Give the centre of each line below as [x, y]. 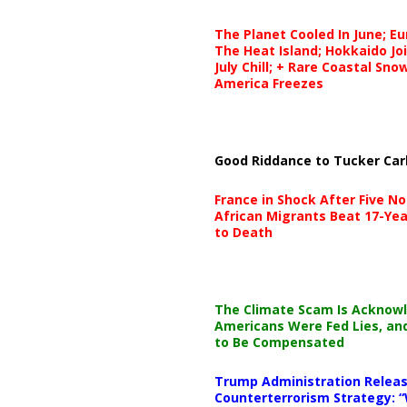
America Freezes [268, 83]
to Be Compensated [279, 342]
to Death [243, 232]
